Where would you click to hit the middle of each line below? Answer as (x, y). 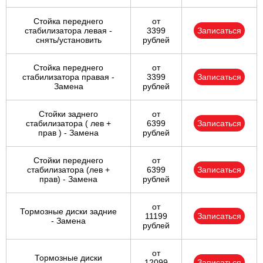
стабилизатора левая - (68, 31)
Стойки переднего (68, 161)
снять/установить (68, 40)
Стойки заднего (68, 114)
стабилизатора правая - (68, 77)
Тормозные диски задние (68, 212)
